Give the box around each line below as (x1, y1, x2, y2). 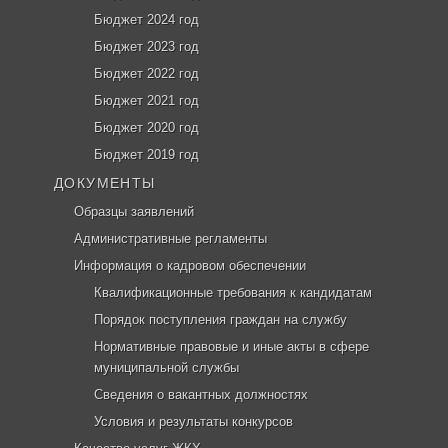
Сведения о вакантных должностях (94, 387, 308, 402)
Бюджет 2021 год (94, 93, 199, 108)
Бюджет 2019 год (94, 147, 199, 162)
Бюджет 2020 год (94, 120, 199, 135)
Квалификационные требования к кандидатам (94, 285, 372, 300)
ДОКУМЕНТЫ (54, 175, 156, 191)
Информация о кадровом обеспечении (74, 258, 306, 273)
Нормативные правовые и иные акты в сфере (94, 339, 369, 354)
